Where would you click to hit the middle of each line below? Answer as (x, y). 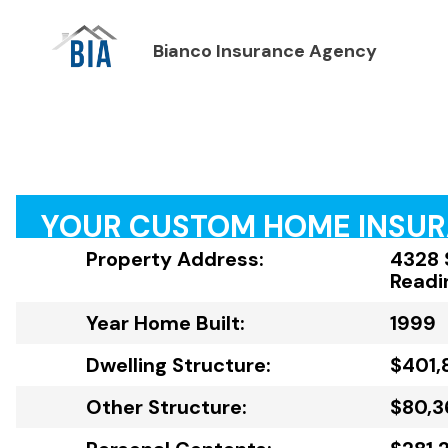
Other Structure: (166, 407)
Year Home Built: (165, 323)
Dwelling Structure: (178, 365)
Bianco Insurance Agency (264, 51)
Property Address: (175, 259)
